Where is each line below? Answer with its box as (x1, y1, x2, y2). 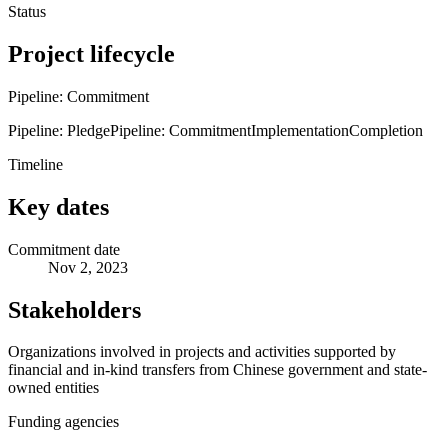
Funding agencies (8, 413, 119, 431)
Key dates (8, 193, 109, 220)
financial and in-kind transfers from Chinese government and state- (8, 361, 427, 379)
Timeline (8, 155, 63, 173)
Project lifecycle (8, 40, 175, 67)
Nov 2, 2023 (48, 258, 128, 276)
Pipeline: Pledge (8, 121, 110, 139)
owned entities (8, 379, 99, 397)
